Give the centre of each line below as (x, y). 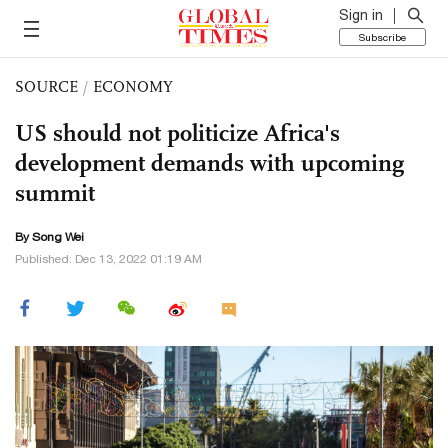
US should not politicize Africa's (177, 133)
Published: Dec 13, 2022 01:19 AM (108, 259)
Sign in (361, 15)
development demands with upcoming (209, 163)
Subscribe (382, 37)
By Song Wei (49, 237)
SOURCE (46, 86)
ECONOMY (133, 86)
